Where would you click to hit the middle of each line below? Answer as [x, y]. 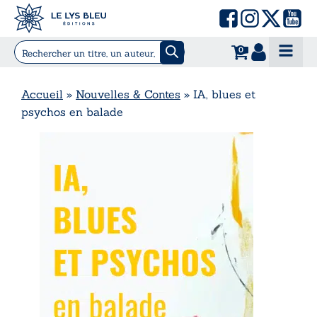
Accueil [42, 94]
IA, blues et [224, 94]
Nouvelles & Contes [128, 94]
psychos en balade [72, 111]
